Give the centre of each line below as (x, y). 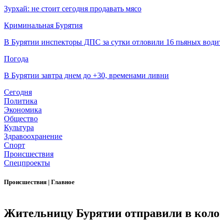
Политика (21, 101)
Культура (19, 128)
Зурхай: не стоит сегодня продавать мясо (73, 9)
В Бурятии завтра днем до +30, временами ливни (86, 76)
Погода (16, 59)
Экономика (23, 110)
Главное (63, 182)
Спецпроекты (27, 163)
